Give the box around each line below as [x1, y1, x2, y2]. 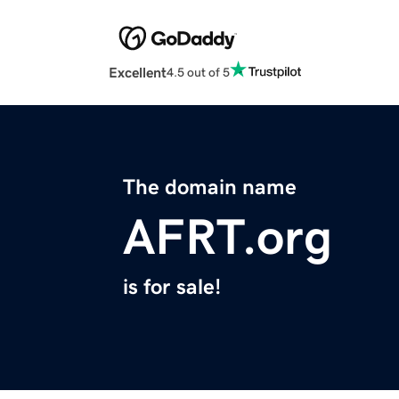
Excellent [109, 65, 167, 80]
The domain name [123, 176, 297, 199]
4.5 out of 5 [167, 65, 230, 78]
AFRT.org [123, 212, 332, 263]
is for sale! [123, 276, 221, 298]
